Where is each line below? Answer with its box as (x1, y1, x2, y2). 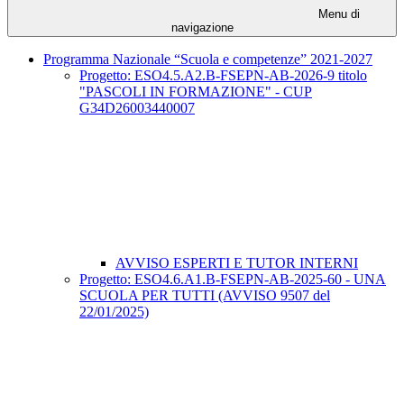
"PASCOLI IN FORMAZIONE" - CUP (79, 84, 312, 100)
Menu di (315, 7, 360, 22)
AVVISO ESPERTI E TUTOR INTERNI (115, 255, 358, 271)
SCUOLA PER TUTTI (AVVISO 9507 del (79, 288, 330, 304)
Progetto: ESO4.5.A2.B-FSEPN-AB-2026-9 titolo (79, 68, 367, 84)
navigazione (170, 21, 234, 35)
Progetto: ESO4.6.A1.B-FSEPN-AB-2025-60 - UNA (79, 271, 386, 288)
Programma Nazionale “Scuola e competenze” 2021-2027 (43, 51, 372, 68)
